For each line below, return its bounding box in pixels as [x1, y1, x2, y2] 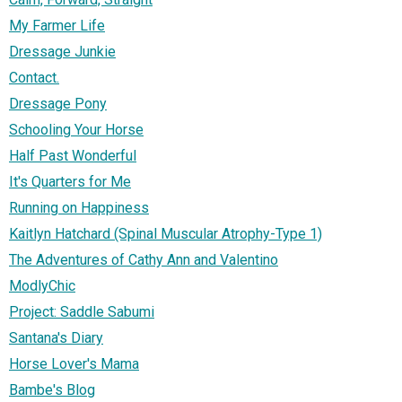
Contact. [9, 69, 59, 87]
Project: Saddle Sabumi [9, 303, 154, 321]
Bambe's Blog [9, 381, 95, 399]
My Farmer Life [9, 17, 105, 35]
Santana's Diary [9, 329, 103, 347]
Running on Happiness [9, 199, 149, 217]
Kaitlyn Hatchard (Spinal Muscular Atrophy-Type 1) [9, 225, 322, 243]
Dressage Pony [9, 95, 107, 113]
